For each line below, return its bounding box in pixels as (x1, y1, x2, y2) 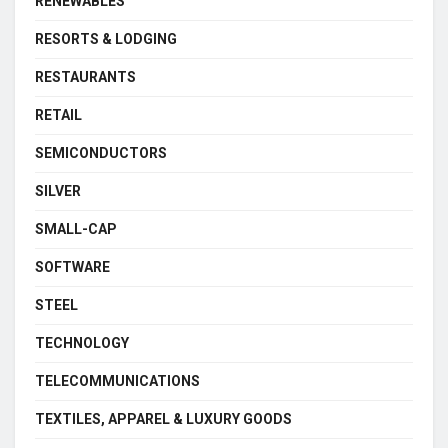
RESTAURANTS (35, 68, 136, 85)
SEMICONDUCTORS (35, 144, 167, 161)
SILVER (35, 182, 81, 199)
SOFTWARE (35, 258, 110, 275)
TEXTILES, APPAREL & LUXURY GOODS (35, 410, 292, 427)
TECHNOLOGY (35, 334, 129, 351)
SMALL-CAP (35, 220, 117, 237)
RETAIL (35, 106, 82, 123)
